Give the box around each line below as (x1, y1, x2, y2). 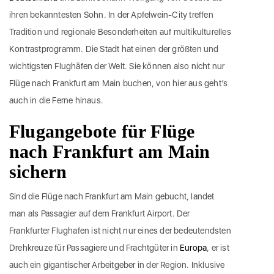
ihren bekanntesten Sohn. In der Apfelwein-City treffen (9, 10, 213, 20)
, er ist (207, 243, 229, 253)
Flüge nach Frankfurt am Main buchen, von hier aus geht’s (9, 78, 228, 89)
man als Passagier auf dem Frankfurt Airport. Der (9, 209, 190, 219)
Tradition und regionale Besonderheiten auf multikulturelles (9, 27, 231, 37)
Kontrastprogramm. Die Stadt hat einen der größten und (9, 44, 219, 54)
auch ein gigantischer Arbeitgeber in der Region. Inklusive (9, 260, 225, 270)
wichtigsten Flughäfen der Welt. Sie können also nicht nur (9, 61, 225, 72)
